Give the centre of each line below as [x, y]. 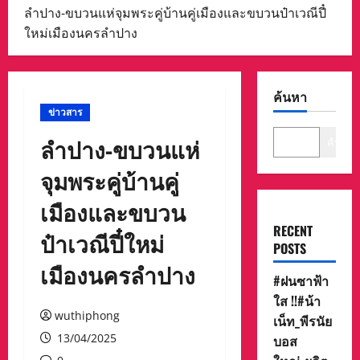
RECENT [292, 231]
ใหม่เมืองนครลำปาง [81, 33]
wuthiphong [87, 316]
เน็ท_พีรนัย [302, 321]
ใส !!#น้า [297, 301]
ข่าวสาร [65, 112]
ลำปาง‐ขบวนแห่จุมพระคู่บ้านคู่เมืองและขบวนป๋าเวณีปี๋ [175, 13]
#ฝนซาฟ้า [301, 281]
